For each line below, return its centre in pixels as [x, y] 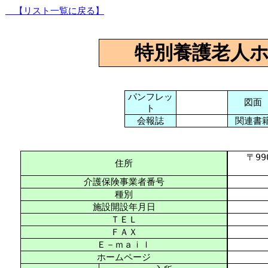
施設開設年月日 [124, 207]
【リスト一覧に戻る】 [55, 10]
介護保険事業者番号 [124, 182]
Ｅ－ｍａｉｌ [124, 244]
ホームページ [124, 257]
